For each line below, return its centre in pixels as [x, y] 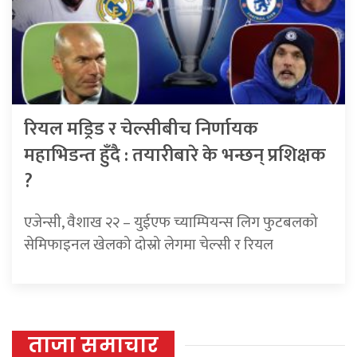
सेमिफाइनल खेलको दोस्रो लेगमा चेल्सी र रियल [149, 244]
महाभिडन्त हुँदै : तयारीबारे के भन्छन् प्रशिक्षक [175, 155]
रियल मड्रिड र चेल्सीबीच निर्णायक [141, 129]
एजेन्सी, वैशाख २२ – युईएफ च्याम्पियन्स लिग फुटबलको [171, 222]
